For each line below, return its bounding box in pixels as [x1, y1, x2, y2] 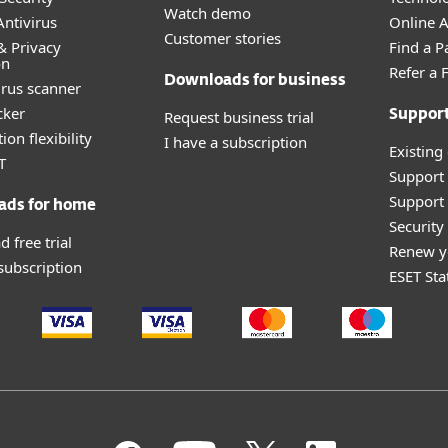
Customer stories [164, 28, 281, 48]
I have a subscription [164, 132, 307, 152]
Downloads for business [164, 73, 346, 88]
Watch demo [164, 3, 251, 23]
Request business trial [164, 107, 314, 127]
